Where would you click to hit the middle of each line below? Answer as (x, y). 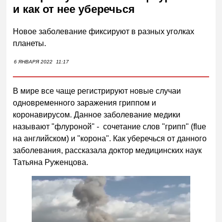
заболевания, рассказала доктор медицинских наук (108, 150)
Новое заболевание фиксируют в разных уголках (104, 31)
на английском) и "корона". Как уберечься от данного (110, 138)
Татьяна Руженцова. (51, 162)
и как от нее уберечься (74, 9)
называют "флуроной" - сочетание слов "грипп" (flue (110, 126)
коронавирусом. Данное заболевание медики (97, 114)
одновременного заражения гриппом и (85, 103)
